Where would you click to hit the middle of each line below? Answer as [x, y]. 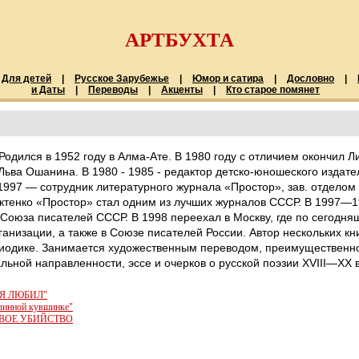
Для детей [26, 79]
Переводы [113, 90]
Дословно [311, 79]
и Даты [48, 90]
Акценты [182, 90]
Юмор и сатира [228, 79]
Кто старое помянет [273, 90]
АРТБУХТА [179, 40]
